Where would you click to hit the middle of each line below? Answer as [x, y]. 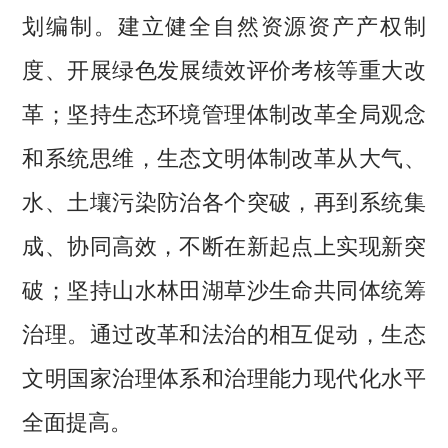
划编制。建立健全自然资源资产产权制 [224, 24]
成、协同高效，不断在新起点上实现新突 [224, 244]
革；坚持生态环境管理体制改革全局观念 [224, 112]
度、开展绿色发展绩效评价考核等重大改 [224, 68]
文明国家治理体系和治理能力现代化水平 [224, 376]
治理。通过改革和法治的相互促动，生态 [224, 332]
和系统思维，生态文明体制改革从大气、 [224, 156]
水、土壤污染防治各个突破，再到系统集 [224, 200]
